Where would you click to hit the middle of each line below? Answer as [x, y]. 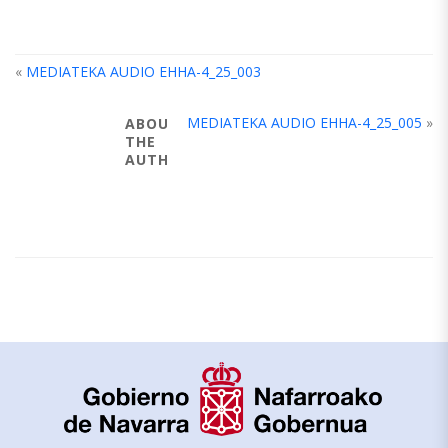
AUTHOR [158, 159]
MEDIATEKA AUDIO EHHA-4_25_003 [143, 71]
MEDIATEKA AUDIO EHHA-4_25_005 [304, 122]
